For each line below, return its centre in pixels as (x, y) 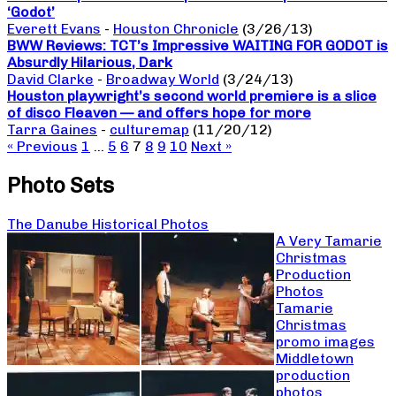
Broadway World (163, 80)
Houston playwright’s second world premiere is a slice (192, 96)
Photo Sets (61, 186)
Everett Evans (54, 29)
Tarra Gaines (52, 130)
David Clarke (50, 80)
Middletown (315, 359)
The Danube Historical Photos (108, 225)
